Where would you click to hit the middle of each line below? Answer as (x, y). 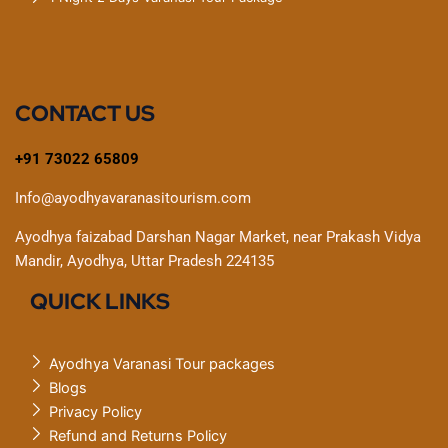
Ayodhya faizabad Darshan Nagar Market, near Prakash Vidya (218, 237)
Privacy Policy (95, 411)
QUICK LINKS (100, 302)
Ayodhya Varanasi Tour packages (162, 363)
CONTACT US (85, 114)
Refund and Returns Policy (138, 435)
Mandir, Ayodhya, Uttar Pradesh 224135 (144, 261)
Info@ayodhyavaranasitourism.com (133, 198)
